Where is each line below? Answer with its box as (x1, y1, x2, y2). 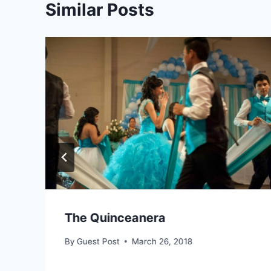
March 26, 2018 (132, 236, 193, 246)
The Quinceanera (65, 211, 166, 226)
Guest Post (77, 236, 120, 246)
